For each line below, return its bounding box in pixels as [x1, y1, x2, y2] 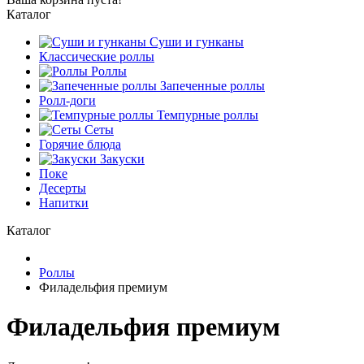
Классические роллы [39, 50, 154, 63]
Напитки [39, 196, 89, 210]
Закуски [97, 152, 145, 166]
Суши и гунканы [146, 35, 244, 49]
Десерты [39, 181, 86, 195]
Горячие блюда [39, 137, 121, 151]
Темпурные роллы [154, 108, 258, 122]
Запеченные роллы [157, 79, 265, 93]
